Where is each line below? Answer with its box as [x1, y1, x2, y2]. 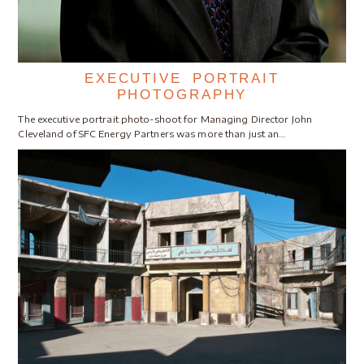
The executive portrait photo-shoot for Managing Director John [18, 113, 313, 124]
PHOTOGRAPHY [116, 86, 248, 102]
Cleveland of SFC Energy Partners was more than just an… [18, 128, 286, 139]
